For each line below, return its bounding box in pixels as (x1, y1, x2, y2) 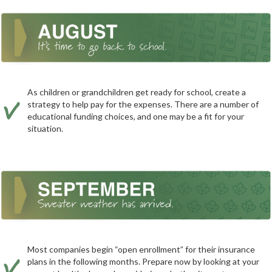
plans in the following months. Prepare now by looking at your (27, 256, 259, 267)
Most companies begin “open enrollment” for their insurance (27, 244, 255, 255)
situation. (27, 123, 63, 134)
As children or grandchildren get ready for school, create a (27, 86, 246, 97)
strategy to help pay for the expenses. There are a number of (27, 98, 259, 109)
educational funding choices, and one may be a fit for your (27, 110, 244, 121)
